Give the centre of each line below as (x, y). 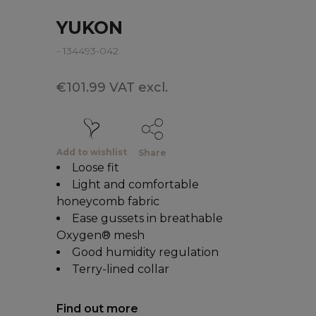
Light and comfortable (135, 184)
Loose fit (96, 167)
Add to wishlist (92, 152)
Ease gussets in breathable (147, 218)
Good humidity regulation (145, 252)
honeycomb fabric (108, 201)
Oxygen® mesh (101, 235)
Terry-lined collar (121, 269)
